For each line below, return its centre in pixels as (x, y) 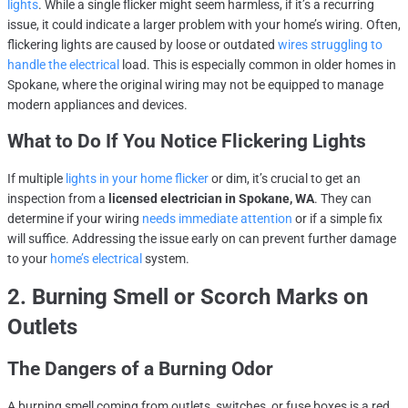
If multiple (36, 179)
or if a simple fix (337, 219)
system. (166, 259)
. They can (343, 199)
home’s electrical (96, 259)
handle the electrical (63, 65)
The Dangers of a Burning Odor (140, 369)
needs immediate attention (217, 219)
